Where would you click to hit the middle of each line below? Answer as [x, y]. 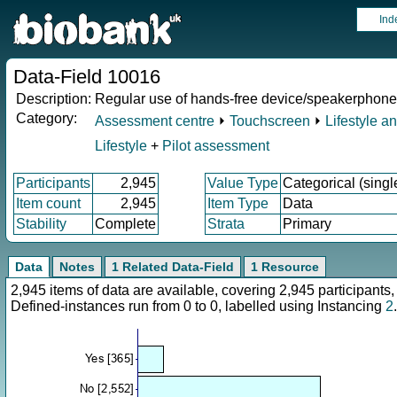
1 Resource [285, 267]
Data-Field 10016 [87, 77]
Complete [125, 224]
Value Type [243, 183]
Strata [226, 224]
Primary [307, 224]
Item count [48, 203]
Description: [54, 99]
